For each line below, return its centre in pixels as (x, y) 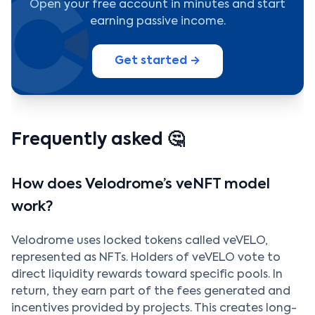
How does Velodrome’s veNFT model (141, 185)
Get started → (157, 62)
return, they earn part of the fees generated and (151, 292)
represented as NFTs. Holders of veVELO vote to (146, 258)
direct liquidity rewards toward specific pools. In (147, 275)
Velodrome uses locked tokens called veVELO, (140, 242)
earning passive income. (157, 22)
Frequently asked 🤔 (98, 140)
